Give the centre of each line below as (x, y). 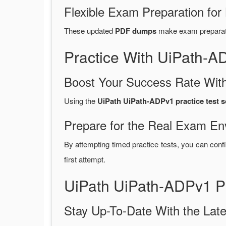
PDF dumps (136, 31)
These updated (90, 31)
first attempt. (85, 159)
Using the (81, 101)
